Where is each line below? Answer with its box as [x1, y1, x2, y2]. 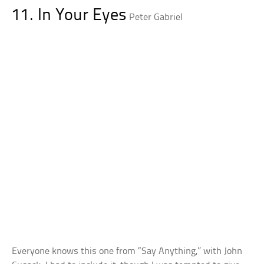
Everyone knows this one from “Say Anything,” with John [12, 246, 243, 256]
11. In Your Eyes [12, 7, 127, 25]
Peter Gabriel [129, 12, 183, 23]
